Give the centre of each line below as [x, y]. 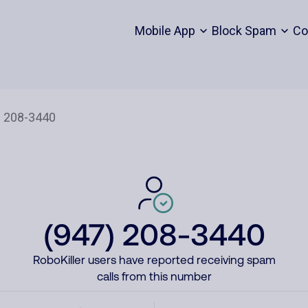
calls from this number [154, 276]
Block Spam [244, 31]
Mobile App [165, 31]
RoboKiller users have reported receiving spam [154, 260]
